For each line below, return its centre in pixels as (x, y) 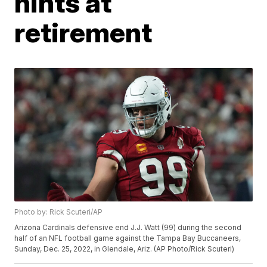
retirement (83, 32)
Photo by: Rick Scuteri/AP (59, 212)
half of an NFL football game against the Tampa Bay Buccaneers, (128, 238)
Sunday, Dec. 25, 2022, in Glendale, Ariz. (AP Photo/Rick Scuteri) (125, 249)
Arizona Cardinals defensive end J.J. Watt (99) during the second (128, 228)
